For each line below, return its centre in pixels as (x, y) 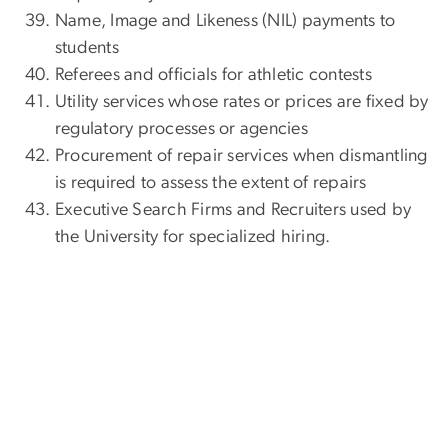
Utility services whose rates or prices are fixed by (242, 102)
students (87, 48)
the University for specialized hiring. (193, 237)
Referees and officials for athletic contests (213, 75)
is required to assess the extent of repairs (211, 183)
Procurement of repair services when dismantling (241, 156)
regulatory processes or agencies (181, 129)
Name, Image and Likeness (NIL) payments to (225, 21)
